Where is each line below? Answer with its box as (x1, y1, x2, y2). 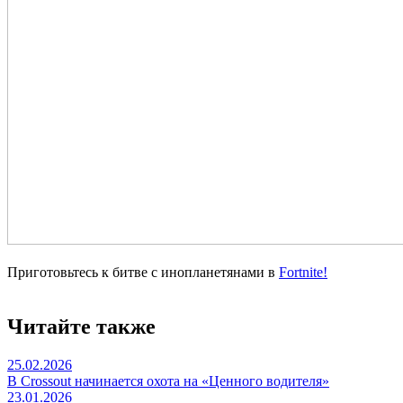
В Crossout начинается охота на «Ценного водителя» (7, 373, 329, 390)
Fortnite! (279, 264, 327, 281)
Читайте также (7, 315, 156, 339)
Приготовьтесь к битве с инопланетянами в (7, 264, 279, 281)
